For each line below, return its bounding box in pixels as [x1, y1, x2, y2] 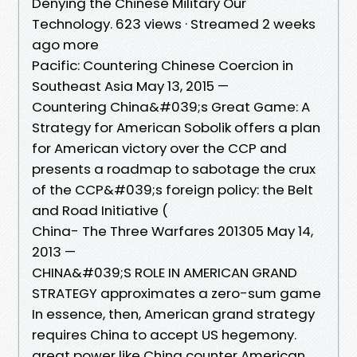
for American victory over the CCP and [32, 138, 287, 158]
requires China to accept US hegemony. [32, 324, 296, 344]
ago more [32, 34, 102, 54]
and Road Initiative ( [32, 200, 171, 220]
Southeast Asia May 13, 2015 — [32, 76, 229, 96]
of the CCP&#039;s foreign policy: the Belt [32, 179, 313, 199]
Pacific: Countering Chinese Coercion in [32, 55, 293, 75]
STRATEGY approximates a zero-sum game [32, 283, 321, 303]
